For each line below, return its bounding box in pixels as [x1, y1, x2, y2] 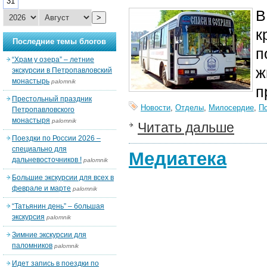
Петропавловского [12, 105, 74, 114]
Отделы [175, 103, 204, 112]
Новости [141, 103, 170, 112]
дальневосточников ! [12, 156, 82, 164]
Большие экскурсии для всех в [12, 173, 114, 182]
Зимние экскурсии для [12, 231, 86, 239]
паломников [12, 241, 52, 250]
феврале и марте [12, 184, 71, 193]
